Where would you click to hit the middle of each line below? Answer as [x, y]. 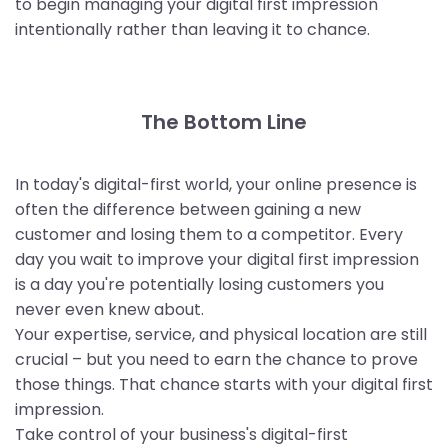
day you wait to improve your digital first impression [217, 260]
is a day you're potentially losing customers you [199, 285]
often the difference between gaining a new [188, 210]
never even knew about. [109, 310]
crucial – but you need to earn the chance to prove [216, 360]
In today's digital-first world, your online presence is [216, 185]
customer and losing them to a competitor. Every [209, 235]
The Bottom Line [224, 122]
